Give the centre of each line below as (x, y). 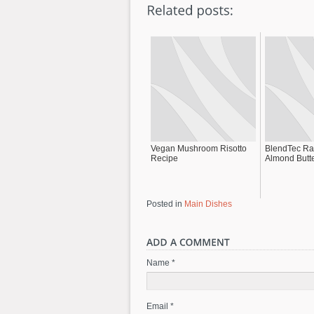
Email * (160, 306)
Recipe (164, 158)
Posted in (164, 204)
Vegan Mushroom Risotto (199, 148)
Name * (161, 262)
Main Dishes (208, 204)
